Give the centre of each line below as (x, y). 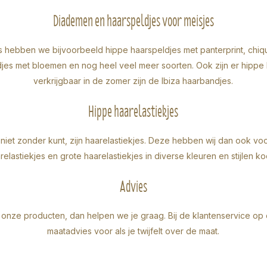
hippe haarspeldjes (143, 49)
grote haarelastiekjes (102, 156)
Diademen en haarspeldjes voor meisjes (133, 21)
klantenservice (221, 215)
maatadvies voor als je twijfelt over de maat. (133, 231)
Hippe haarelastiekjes (133, 111)
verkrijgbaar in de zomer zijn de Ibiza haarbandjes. (133, 80)
